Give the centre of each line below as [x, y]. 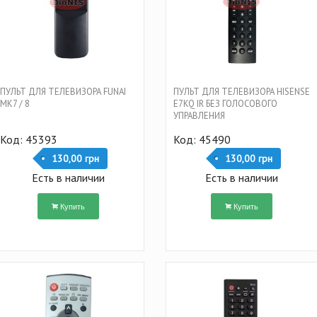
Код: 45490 [202, 139]
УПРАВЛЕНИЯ [199, 115]
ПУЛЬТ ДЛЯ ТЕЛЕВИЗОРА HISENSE [241, 91]
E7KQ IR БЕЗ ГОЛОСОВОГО [225, 103]
